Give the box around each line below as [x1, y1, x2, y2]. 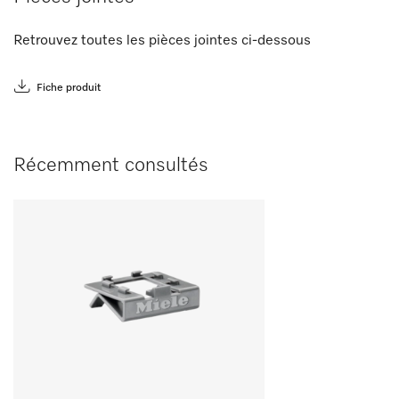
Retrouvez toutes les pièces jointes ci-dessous [13, 34, 311, 48]
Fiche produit [37, 83, 101, 94]
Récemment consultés [13, 156, 208, 175]
